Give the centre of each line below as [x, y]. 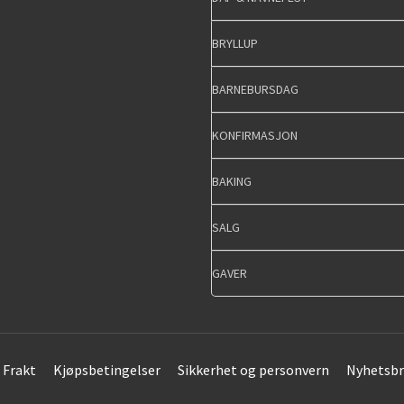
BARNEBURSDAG [255, 90]
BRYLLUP [235, 44]
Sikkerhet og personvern [253, 370]
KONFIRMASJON [255, 136]
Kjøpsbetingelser [106, 370]
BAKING [232, 182]
